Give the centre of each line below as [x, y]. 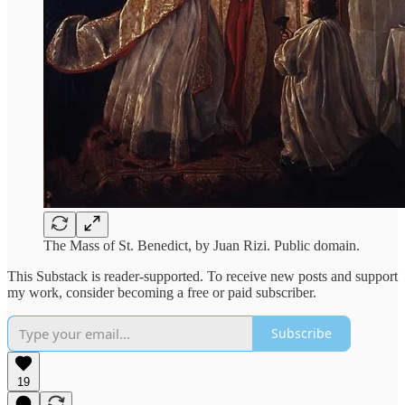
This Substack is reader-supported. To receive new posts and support [202, 276]
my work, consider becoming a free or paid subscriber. [162, 292]
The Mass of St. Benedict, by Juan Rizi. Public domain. [202, 245]
